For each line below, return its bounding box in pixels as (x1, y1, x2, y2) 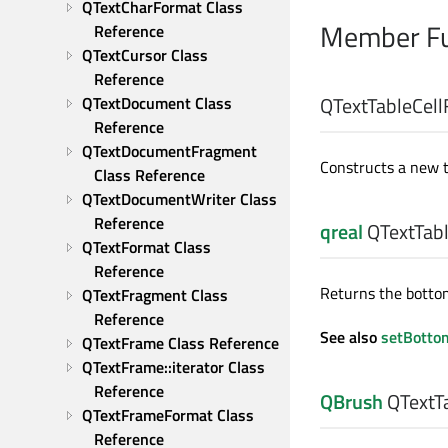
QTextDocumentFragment (82, 139, 257, 163)
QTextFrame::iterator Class (82, 355, 265, 379)
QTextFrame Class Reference (82, 331, 279, 355)
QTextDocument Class (82, 91, 232, 115)
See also (320, 325, 381, 350)
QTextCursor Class (82, 43, 208, 67)
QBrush (320, 386, 383, 418)
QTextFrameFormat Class (82, 403, 254, 427)
